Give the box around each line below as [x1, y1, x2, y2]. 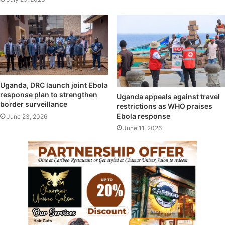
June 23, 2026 [7, 113, 47, 121]
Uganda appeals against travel [117, 92, 220, 101]
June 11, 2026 [123, 124, 162, 132]
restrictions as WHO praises [117, 102, 212, 111]
